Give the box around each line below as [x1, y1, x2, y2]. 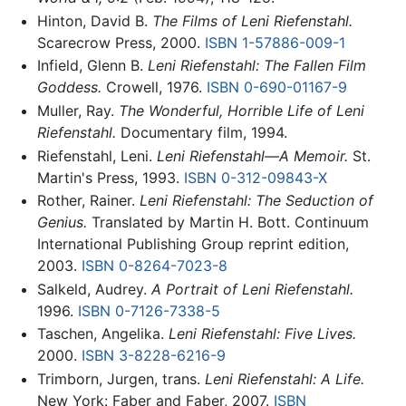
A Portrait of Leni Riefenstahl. [150, 279, 353, 298]
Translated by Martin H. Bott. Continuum [86, 213, 369, 232]
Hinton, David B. [36, 11, 152, 30]
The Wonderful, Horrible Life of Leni [118, 101, 364, 120]
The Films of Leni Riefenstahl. [151, 11, 353, 30]
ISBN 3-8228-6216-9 [81, 346, 226, 365]
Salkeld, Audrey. [36, 279, 151, 298]
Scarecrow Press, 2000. [36, 33, 205, 52]
